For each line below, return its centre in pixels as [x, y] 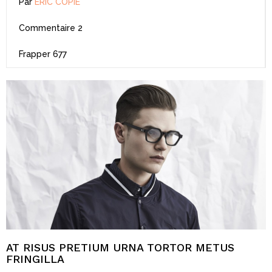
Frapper [35, 54]
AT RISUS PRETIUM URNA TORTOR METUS [120, 247]
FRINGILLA [35, 259]
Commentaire [47, 28]
